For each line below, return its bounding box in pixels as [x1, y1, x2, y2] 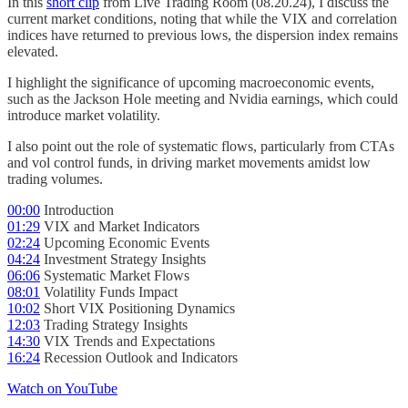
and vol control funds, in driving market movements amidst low [7, 154, 371, 170]
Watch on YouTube [7, 380, 117, 396]
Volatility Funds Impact [40, 283, 178, 300]
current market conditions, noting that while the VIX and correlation [7, 10, 397, 26]
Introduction [40, 201, 114, 218]
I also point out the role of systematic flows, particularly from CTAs [7, 138, 394, 154]
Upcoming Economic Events [40, 234, 209, 250]
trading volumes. [7, 170, 103, 187]
